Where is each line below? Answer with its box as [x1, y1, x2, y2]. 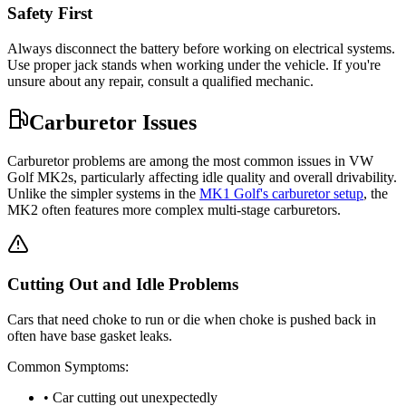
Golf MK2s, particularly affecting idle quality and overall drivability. [7, 169, 397, 185]
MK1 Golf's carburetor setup [199, 185, 363, 201]
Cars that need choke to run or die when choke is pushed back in [7, 311, 376, 327]
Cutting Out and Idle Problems [7, 275, 238, 295]
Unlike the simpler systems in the [7, 185, 199, 201]
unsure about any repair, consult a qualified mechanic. [7, 72, 314, 89]
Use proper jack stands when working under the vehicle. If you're [7, 56, 381, 72]
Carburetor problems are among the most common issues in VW [7, 152, 373, 169]
